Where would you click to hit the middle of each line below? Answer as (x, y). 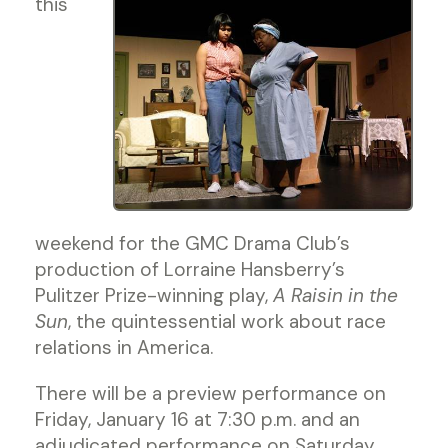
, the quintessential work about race (227, 321)
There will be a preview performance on (210, 393)
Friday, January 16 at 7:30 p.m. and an (197, 419)
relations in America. (126, 347)
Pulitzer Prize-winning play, (154, 295)
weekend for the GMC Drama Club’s (192, 243)
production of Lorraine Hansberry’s (190, 269)
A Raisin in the (335, 295)
